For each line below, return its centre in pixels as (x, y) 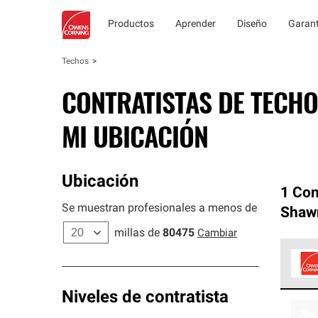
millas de (137, 234)
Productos (131, 24)
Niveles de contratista (145, 298)
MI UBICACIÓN (135, 136)
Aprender (196, 24)
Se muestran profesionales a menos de (159, 209)
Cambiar (217, 234)
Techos (75, 62)
